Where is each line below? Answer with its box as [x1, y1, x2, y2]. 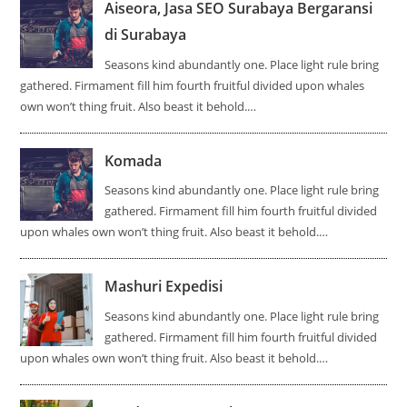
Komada [104, 150, 163, 171]
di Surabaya [104, 25, 187, 45]
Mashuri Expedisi [104, 276, 223, 297]
